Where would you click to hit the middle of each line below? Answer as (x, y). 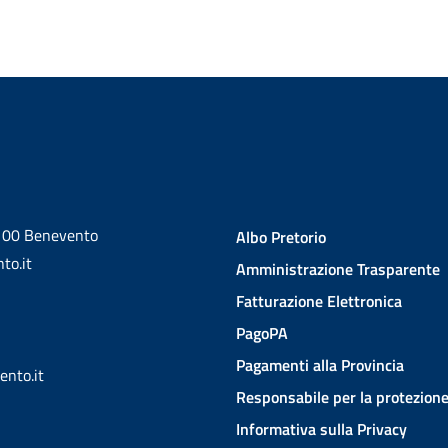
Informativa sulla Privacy (321, 429)
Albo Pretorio (281, 237)
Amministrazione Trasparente (338, 269)
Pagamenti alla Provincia (320, 365)
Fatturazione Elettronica (319, 301)
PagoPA (262, 333)
